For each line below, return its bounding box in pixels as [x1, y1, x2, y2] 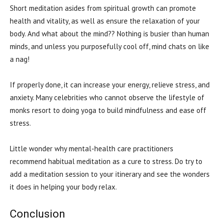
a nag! [10, 55, 29, 64]
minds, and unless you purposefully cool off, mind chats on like [10, 42, 209, 52]
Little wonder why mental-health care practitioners [10, 144, 173, 154]
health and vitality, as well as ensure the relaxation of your [10, 16, 200, 26]
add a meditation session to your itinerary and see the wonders [10, 169, 210, 179]
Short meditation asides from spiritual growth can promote [10, 3, 196, 13]
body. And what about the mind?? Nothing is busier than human [10, 29, 209, 39]
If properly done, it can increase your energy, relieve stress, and [10, 80, 210, 90]
